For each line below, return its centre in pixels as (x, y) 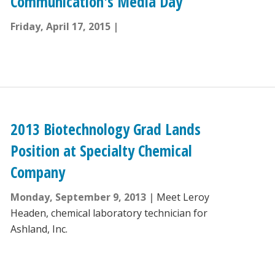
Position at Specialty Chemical (101, 151)
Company (37, 172)
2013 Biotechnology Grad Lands (105, 129)
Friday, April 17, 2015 (60, 27)
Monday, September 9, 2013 (78, 197)
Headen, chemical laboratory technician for (109, 213)
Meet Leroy (183, 197)
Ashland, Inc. (39, 229)
